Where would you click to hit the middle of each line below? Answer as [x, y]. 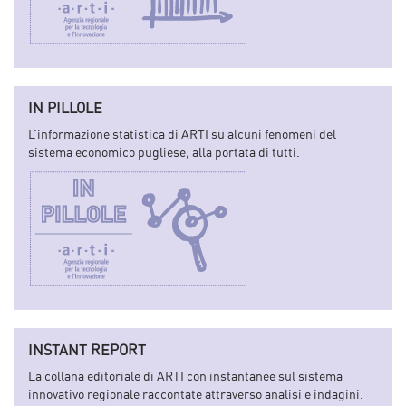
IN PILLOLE [65, 108]
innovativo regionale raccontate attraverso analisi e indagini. [196, 394]
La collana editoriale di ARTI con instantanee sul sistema [185, 376]
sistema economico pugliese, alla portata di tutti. [164, 152]
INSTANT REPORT [87, 350]
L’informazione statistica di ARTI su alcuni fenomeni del [182, 134]
